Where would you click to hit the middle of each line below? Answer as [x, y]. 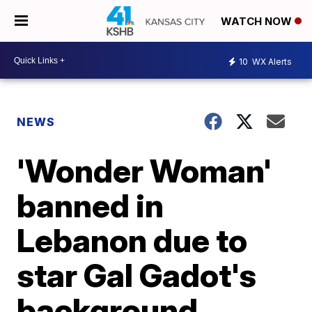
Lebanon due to [132, 240]
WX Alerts [271, 61]
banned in [91, 205]
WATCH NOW [258, 22]
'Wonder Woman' [145, 171]
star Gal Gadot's [137, 275]
